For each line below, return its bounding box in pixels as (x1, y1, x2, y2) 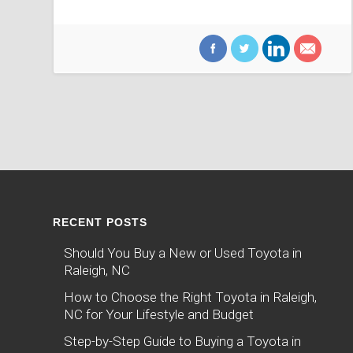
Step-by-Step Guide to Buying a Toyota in (64, 333, 302, 349)
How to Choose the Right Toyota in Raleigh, (64, 288, 318, 305)
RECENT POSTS (53, 216, 148, 229)
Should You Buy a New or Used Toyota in (64, 244, 303, 261)
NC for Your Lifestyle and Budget (64, 306, 255, 322)
